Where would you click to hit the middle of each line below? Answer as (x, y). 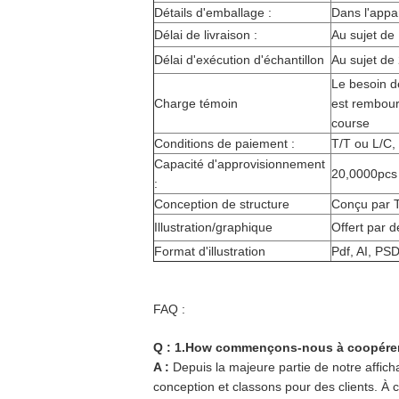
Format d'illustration (210, 251)
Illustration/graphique (213, 227)
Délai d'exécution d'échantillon (239, 60)
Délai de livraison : (206, 35)
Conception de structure (222, 204)
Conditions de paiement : (224, 143)
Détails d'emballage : (213, 12)
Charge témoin (196, 103)
